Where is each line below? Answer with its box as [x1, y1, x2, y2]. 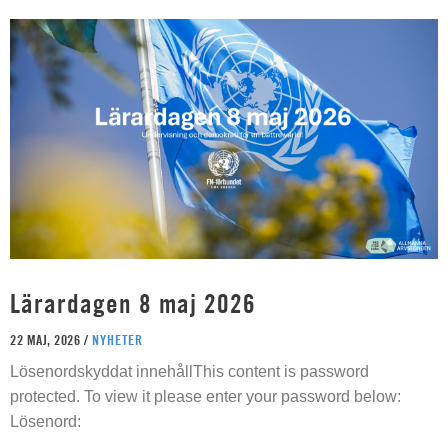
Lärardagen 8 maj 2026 [10, 288, 256, 320]
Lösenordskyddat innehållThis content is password [10, 363, 369, 381]
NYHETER [91, 331, 143, 349]
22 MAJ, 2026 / [10, 331, 92, 349]
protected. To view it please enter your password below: [10, 388, 401, 406]
